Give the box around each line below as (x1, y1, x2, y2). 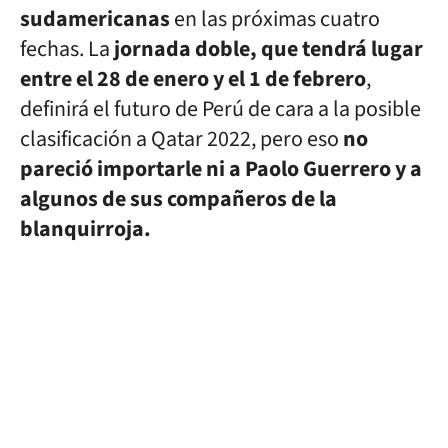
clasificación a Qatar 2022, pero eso (20, 123, 343, 155)
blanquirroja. (20, 213, 151, 245)
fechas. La (20, 33, 114, 65)
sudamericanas (20, 3, 170, 35)
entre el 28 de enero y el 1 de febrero (20, 63, 366, 95)
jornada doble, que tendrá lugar (114, 33, 423, 65)
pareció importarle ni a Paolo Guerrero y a (20, 153, 422, 185)
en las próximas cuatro (170, 3, 380, 35)
